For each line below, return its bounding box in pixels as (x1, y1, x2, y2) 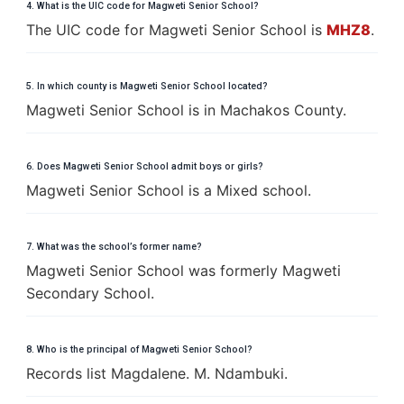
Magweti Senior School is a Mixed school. (26, 180, 311, 199)
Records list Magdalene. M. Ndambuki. (26, 363, 288, 382)
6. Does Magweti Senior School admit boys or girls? (26, 160, 263, 172)
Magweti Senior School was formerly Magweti (26, 261, 341, 280)
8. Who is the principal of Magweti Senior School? (26, 343, 252, 355)
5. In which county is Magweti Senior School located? (26, 79, 268, 92)
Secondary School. (26, 283, 154, 302)
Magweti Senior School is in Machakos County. (26, 100, 346, 119)
